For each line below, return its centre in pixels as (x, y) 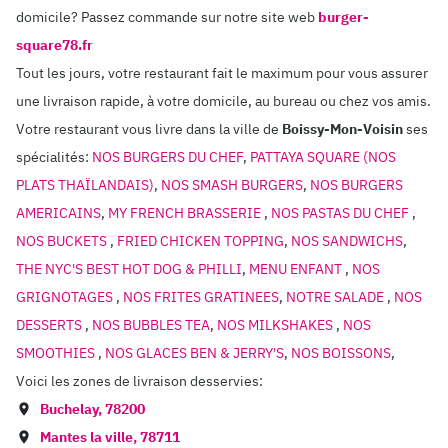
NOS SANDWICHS (347, 241)
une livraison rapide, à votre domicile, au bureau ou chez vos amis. (223, 101)
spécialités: (52, 157)
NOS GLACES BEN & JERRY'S (194, 353)
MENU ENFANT (297, 269)
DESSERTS (50, 325)
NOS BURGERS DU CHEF (167, 157)
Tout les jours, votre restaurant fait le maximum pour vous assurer (222, 73)
